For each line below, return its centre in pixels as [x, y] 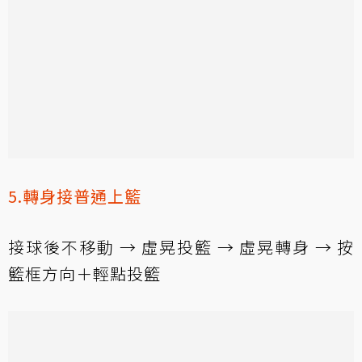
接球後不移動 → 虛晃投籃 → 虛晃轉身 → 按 [181, 246]
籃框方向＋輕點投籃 [84, 273]
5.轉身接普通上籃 [75, 196]
